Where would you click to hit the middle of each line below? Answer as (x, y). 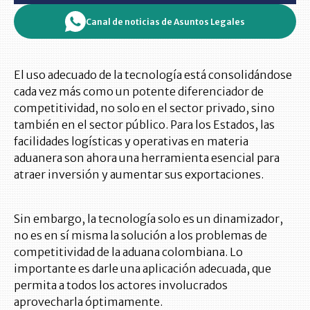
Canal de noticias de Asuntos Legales (165, 21)
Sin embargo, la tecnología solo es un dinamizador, (148, 219)
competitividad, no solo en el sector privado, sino (144, 108)
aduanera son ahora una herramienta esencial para (147, 158)
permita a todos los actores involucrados (121, 285)
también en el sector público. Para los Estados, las (144, 125)
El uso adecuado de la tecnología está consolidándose (153, 75)
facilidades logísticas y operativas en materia (131, 142)
